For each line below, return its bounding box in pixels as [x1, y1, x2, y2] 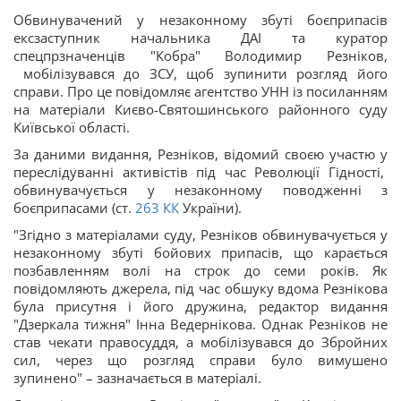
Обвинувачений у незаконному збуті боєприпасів [13, 11, 388, 29]
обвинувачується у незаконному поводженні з [13, 181, 388, 199]
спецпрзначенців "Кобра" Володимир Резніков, [13, 47, 388, 64]
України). [179, 199, 242, 217]
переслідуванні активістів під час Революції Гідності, [13, 163, 388, 181]
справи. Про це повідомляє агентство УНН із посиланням [13, 82, 388, 100]
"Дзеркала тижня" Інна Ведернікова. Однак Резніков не [13, 315, 388, 333]
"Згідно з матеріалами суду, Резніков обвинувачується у [13, 226, 388, 243]
